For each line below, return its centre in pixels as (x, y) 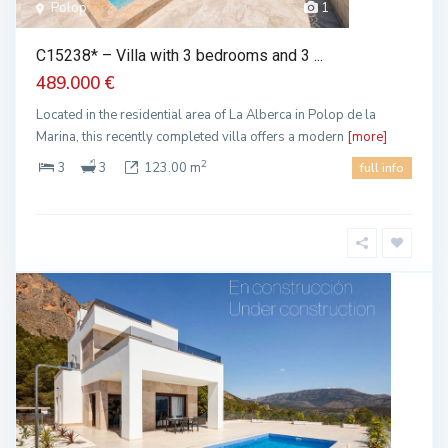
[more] (367, 137)
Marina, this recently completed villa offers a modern (191, 137)
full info (382, 168)
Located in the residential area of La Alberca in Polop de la (206, 115)
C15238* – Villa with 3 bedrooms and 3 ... (179, 55)
